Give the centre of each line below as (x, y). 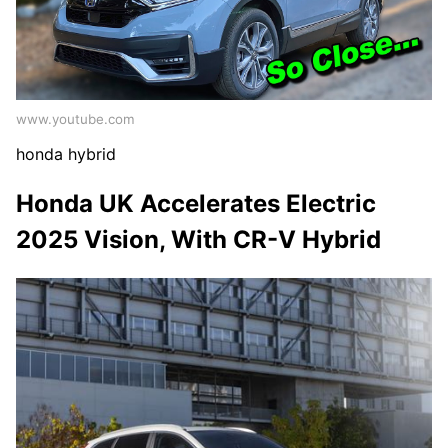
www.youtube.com (75, 119)
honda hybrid (66, 154)
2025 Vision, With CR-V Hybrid (198, 240)
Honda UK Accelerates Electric (196, 204)
